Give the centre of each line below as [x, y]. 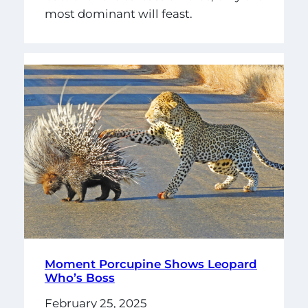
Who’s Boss [79, 278]
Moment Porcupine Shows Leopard [151, 264]
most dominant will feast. [120, 14]
